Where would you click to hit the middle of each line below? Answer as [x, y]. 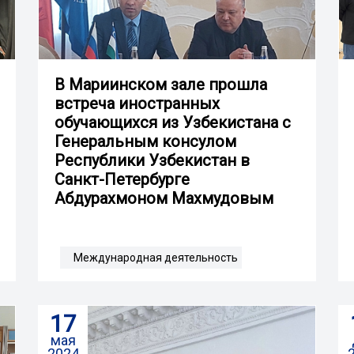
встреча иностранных [137, 103]
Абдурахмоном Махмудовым [164, 198]
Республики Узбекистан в [152, 160]
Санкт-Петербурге [122, 179]
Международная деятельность [156, 257]
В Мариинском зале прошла [161, 84]
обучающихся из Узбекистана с [173, 122]
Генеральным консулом [145, 141]
